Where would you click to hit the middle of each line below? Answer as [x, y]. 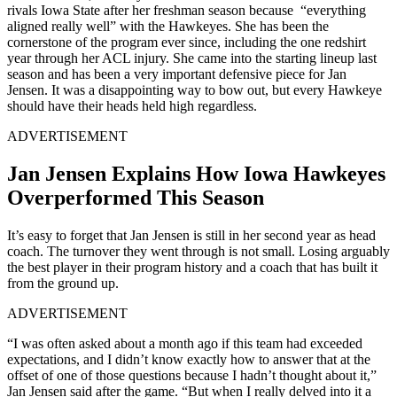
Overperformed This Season [136, 197]
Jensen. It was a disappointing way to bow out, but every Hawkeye [195, 90]
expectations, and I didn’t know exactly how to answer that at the [189, 359]
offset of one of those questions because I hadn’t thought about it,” [192, 375]
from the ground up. [65, 283]
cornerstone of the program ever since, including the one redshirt [187, 42]
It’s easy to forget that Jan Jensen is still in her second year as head [191, 235]
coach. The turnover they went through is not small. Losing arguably [198, 251]
